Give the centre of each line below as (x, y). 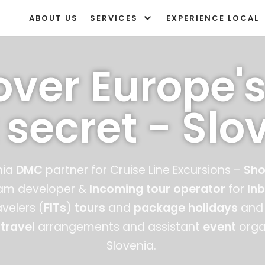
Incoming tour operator (157, 189)
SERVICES (114, 18)
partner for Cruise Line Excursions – (143, 170)
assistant (175, 227)
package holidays (186, 208)
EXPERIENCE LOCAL (213, 18)
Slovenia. (132, 246)
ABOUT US (54, 18)
